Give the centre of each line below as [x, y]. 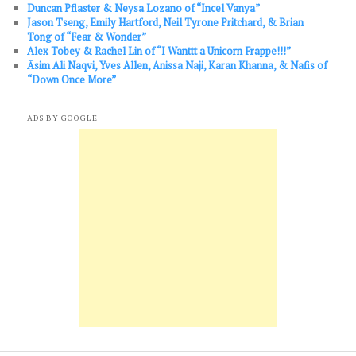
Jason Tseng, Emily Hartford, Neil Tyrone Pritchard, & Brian [166, 23]
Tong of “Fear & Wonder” [87, 37]
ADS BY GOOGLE [63, 118]
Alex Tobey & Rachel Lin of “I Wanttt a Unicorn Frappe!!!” [159, 51]
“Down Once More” [72, 80]
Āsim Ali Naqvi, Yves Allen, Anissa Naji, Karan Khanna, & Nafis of [178, 66]
